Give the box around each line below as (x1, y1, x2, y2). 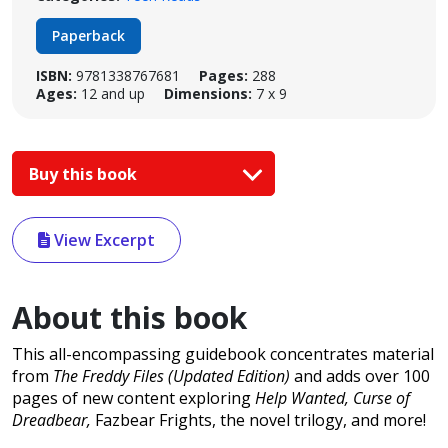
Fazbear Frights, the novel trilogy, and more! (91, 409, 426, 432)
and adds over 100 (290, 365, 430, 388)
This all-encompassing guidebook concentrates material (12, 343, 434, 366)
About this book (12, 297, 247, 339)
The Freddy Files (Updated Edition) (53, 365, 290, 388)
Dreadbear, (12, 409, 91, 432)
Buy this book (29, 162, 141, 185)
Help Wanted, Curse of (251, 387, 410, 410)
